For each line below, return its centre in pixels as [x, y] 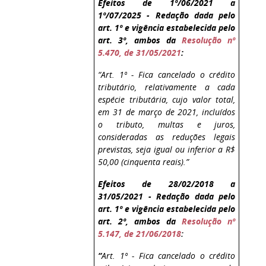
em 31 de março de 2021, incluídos [167, 112]
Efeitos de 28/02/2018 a [167, 183]
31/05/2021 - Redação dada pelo [167, 196]
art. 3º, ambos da [140, 40]
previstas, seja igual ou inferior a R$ [167, 149]
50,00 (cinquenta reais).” [144, 161]
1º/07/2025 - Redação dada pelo [167, 15]
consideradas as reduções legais [167, 137]
